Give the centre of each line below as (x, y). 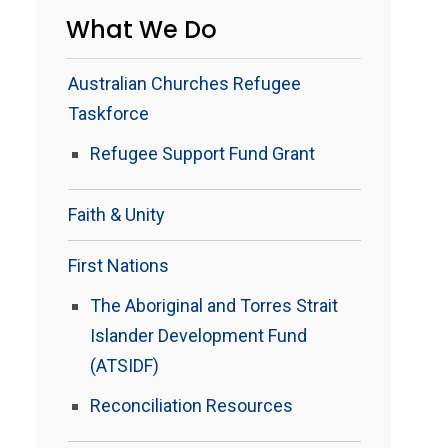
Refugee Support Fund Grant (202, 153)
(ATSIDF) (124, 365)
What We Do (141, 29)
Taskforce (108, 113)
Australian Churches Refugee (184, 83)
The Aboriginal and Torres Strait (214, 305)
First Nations (118, 265)
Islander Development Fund (198, 335)
